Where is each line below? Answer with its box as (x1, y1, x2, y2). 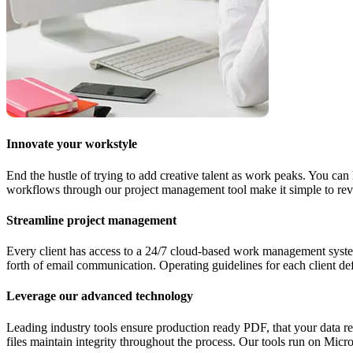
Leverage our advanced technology (6, 289, 193, 303)
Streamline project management (6, 213, 176, 227)
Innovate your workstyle (6, 137, 137, 151)
